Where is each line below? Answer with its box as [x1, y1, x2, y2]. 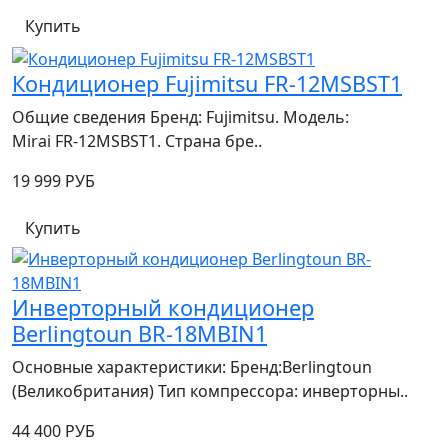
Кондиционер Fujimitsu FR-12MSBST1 [12, 68, 402, 98]
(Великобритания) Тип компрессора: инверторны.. [12, 379, 408, 402]
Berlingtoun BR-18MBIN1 [12, 318, 267, 348]
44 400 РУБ [12, 419, 95, 442]
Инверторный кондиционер [12, 292, 314, 322]
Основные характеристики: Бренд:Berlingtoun [12, 355, 372, 378]
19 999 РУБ [12, 169, 95, 192]
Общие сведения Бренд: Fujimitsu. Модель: [12, 105, 349, 128]
